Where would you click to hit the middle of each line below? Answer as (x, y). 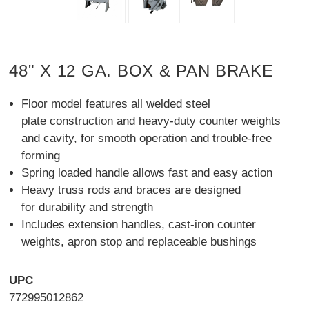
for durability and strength (88, 208)
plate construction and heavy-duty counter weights (151, 121)
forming (41, 156)
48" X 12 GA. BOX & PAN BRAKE (141, 71)
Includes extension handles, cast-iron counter (139, 225)
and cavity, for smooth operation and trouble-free (147, 139)
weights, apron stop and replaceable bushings (139, 242)
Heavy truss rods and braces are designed (131, 190)
